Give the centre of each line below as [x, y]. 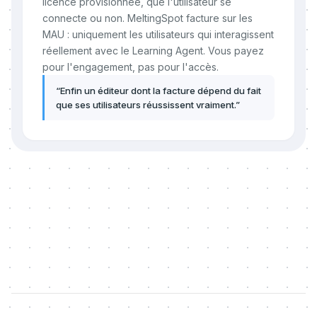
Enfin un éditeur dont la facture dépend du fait [161, 91]
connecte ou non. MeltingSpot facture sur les [148, 18]
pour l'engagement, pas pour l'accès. [131, 67]
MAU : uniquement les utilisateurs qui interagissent [158, 34]
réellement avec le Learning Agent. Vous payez [153, 51]
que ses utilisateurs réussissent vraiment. [146, 105]
